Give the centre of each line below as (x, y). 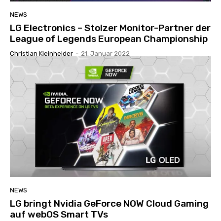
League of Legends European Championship (109, 38)
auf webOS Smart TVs (59, 214)
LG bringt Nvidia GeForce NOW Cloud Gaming (109, 203)
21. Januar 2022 (105, 53)
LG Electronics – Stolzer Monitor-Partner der (110, 28)
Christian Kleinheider (41, 53)
